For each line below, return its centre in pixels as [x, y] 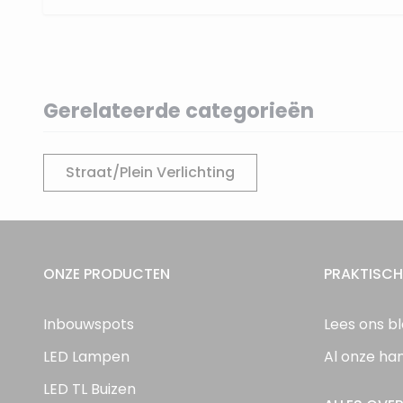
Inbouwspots [89, 324]
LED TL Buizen [90, 389]
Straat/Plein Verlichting [150, 172]
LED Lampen [86, 357]
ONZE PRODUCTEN [107, 274]
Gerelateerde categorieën [179, 111]
